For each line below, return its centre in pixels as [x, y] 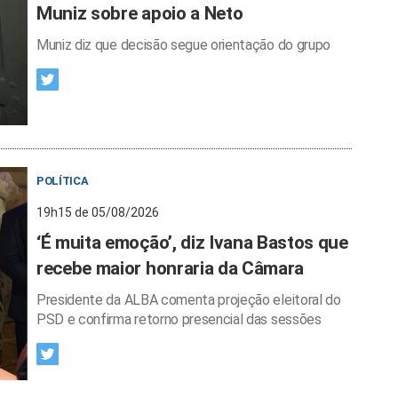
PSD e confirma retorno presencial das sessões [179, 319]
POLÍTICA [63, 180]
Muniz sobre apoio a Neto [140, 13]
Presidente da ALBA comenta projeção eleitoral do [189, 299]
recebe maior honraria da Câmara [171, 268]
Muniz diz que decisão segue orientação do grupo [183, 44]
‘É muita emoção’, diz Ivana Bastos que [192, 242]
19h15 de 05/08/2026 [98, 212]
